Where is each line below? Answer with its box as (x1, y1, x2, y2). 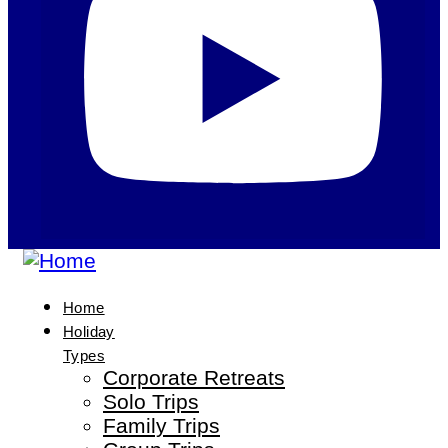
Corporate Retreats (103, 366, 285, 390)
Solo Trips (103, 390, 199, 414)
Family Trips (103, 414, 220, 438)
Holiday (63, 323, 115, 341)
